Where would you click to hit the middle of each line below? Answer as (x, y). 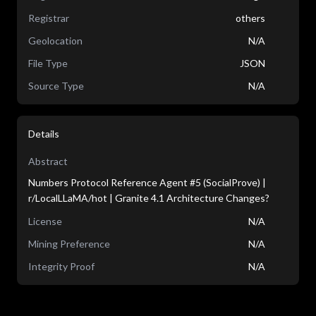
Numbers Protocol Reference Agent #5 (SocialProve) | (147, 182)
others (250, 18)
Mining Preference (69, 244)
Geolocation (55, 41)
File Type (48, 63)
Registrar (49, 18)
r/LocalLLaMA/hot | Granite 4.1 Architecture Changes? (149, 198)
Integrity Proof (61, 266)
